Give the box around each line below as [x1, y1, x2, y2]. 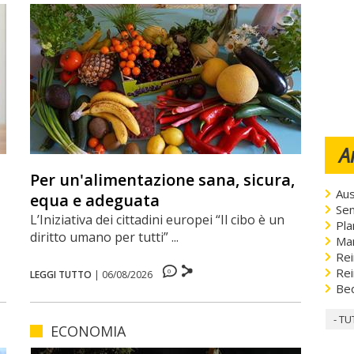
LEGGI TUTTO [29, 267, 92, 281]
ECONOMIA [50, 321, 126, 341]
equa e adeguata [29, 189, 160, 211]
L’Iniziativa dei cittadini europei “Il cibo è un [29, 210, 284, 228]
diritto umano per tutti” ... [29, 228, 179, 246]
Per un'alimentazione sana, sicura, [29, 168, 295, 190]
